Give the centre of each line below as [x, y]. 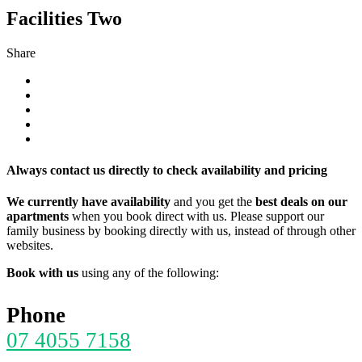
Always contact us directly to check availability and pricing [167, 170]
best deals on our [300, 202]
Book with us [44, 273]
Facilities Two [64, 18]
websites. [30, 246]
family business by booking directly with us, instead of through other [181, 231]
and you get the [213, 202]
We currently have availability [90, 202]
